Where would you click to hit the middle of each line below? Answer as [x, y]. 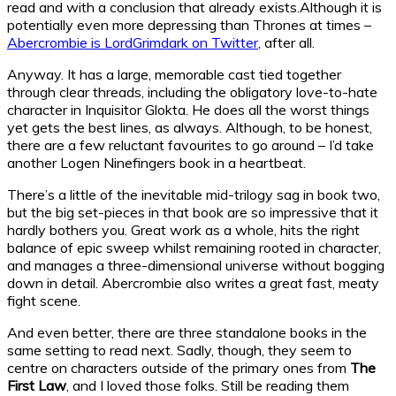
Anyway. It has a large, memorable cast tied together [174, 74]
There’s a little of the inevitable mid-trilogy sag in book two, [194, 194]
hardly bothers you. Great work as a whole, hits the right [183, 229]
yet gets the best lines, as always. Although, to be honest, [190, 127]
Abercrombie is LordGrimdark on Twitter [133, 42]
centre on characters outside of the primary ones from [179, 367]
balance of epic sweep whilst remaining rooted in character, [194, 247]
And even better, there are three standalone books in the [187, 332]
